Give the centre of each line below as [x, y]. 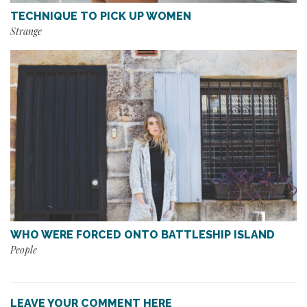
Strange [26, 31]
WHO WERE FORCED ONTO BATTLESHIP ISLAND [143, 235]
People [24, 250]
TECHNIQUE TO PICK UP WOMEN [101, 16]
